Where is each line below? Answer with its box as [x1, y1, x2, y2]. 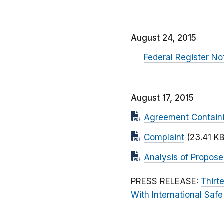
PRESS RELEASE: [131, 176, 201, 187]
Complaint [144, 132, 184, 143]
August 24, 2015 [131, 33, 196, 43]
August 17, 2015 [131, 93, 194, 103]
